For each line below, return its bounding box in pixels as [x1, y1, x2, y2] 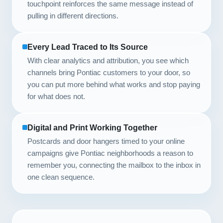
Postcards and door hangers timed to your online [27, 137, 185, 145]
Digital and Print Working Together [27, 123, 157, 132]
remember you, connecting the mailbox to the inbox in [27, 161, 201, 169]
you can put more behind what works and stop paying [27, 80, 200, 89]
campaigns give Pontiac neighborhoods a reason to [27, 149, 193, 157]
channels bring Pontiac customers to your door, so [27, 68, 190, 77]
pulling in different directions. [27, 11, 118, 20]
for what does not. [27, 92, 85, 101]
